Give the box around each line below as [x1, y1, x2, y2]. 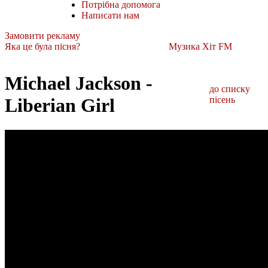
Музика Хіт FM [169, 41, 232, 51]
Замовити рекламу [5, 30, 80, 41]
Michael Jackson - [5, 72, 153, 95]
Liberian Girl [5, 95, 115, 117]
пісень [209, 95, 236, 105]
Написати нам [81, 10, 139, 20]
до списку [209, 84, 251, 95]
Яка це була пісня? [5, 41, 80, 51]
